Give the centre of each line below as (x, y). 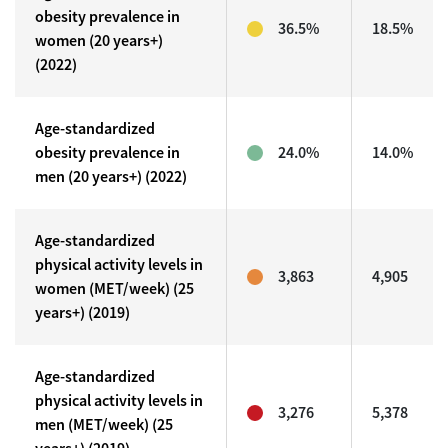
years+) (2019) (82, 312)
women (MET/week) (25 (114, 288)
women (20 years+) (99, 40)
